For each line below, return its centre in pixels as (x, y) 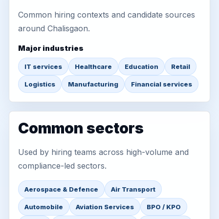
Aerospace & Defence (61, 189)
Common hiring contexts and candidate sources (107, 15)
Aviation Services (105, 207)
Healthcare (93, 66)
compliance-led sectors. (62, 166)
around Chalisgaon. (54, 28)
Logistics (40, 84)
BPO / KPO (164, 207)
